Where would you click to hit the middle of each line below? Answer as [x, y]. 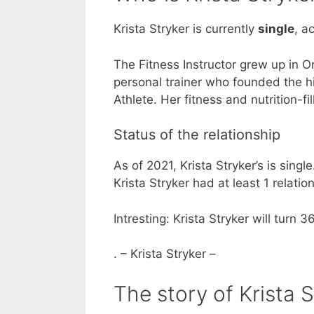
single [276, 29]
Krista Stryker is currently [186, 29]
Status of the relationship [197, 135]
